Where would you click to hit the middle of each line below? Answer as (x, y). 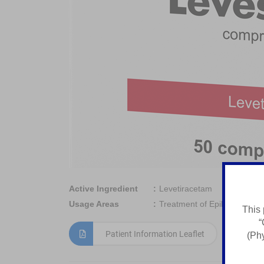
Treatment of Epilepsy (200, 204)
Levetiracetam (186, 189)
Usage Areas (94, 204)
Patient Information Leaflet (155, 234)
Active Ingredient (103, 189)
